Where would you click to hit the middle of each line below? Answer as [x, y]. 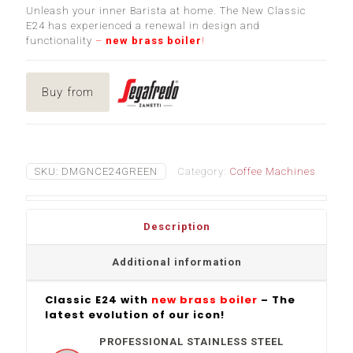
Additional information [176, 262]
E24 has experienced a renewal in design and [143, 26]
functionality [59, 41]
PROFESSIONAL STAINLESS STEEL [192, 342]
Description [176, 227]
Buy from [68, 92]
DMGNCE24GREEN [110, 171]
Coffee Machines [273, 171]
